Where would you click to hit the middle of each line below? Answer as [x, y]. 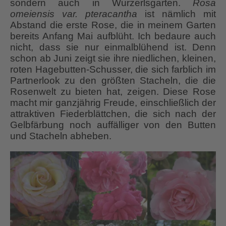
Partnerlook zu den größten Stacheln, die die [113, 81]
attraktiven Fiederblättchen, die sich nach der [113, 114]
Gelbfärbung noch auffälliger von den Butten [113, 125]
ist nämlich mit [177, 14]
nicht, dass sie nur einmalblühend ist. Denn [113, 47]
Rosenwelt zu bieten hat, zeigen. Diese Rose [113, 92]
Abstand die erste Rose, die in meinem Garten [113, 25]
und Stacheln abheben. [61, 136]
